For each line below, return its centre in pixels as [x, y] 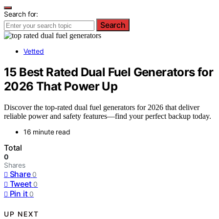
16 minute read [47, 131]
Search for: [21, 14]
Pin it [19, 193]
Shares [15, 165]
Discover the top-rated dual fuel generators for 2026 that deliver [102, 107]
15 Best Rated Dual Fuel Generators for [109, 72]
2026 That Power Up [61, 86]
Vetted [34, 51]
